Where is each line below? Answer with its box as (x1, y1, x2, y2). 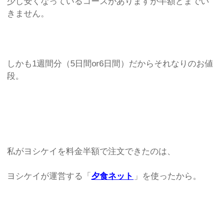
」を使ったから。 (134, 171, 202, 181)
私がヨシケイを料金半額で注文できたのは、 (7, 146, 176, 156)
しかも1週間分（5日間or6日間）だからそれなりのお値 (7, 59, 214, 69)
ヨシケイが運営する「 (7, 171, 92, 181)
